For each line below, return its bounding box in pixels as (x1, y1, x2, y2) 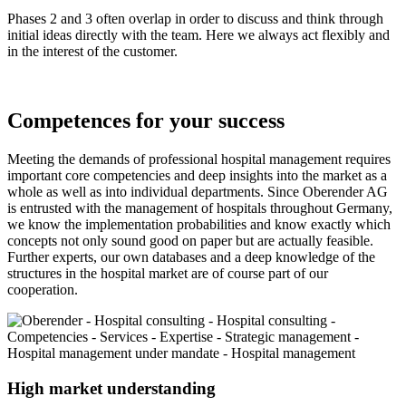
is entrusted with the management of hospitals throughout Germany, (7, 200, 392, 216)
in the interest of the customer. (7, 43, 178, 60)
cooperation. (7, 282, 78, 297)
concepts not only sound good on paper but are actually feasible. (7, 233, 373, 248)
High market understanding (7, 378, 216, 398)
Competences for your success (7, 109, 285, 133)
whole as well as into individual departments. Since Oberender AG (7, 184, 388, 199)
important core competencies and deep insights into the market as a (7, 168, 387, 183)
